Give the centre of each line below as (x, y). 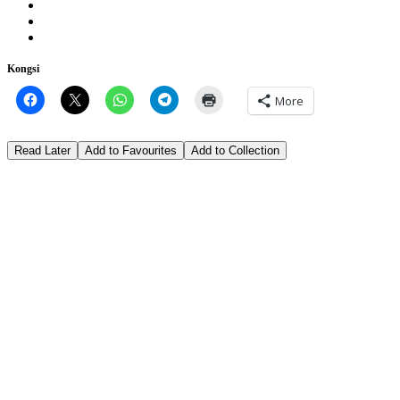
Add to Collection (235, 150)
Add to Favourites (131, 150)
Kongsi (23, 68)
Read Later (42, 150)
